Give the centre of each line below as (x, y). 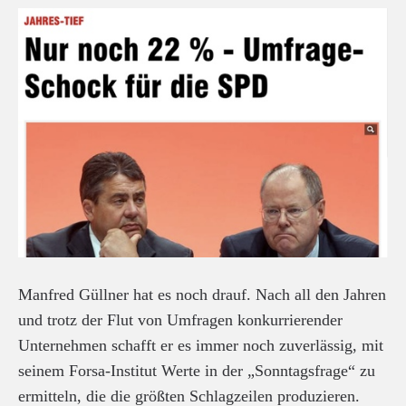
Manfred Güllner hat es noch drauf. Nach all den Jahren (202, 295)
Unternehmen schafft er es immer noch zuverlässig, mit (201, 346)
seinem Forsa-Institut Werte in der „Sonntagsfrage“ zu (197, 371)
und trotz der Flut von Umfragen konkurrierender (180, 320)
